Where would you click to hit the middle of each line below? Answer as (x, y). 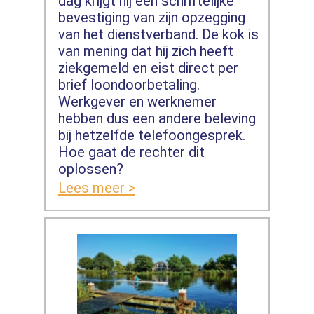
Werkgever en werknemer (137, 102)
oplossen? (90, 169)
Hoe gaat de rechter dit (131, 152)
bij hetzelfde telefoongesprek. (151, 136)
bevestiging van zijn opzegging (151, 18)
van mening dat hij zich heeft (145, 52)
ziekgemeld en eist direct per (148, 68)
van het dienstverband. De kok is (158, 35)
